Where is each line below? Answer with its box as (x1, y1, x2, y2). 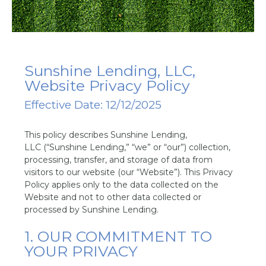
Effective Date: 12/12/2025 (24, 98, 162, 112)
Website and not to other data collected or (24, 192, 202, 202)
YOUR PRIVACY (24, 242, 138, 260)
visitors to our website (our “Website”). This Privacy (24, 167, 233, 178)
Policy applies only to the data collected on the (24, 179, 219, 190)
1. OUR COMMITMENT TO (24, 227, 213, 245)
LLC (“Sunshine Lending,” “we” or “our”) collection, (24, 142, 231, 153)
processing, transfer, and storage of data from (24, 154, 213, 165)
